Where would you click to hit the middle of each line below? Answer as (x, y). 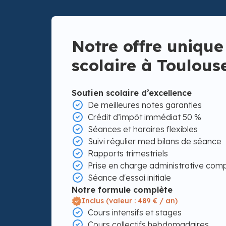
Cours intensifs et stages (135, 212)
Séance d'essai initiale (129, 178)
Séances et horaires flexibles (143, 129)
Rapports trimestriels (128, 153)
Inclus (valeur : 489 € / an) (130, 201)
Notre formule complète (122, 190)
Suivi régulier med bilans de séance (155, 141)
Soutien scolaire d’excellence (132, 93)
